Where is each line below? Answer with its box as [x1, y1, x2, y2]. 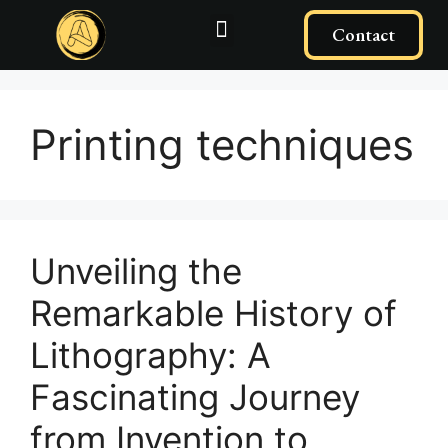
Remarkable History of [30, 292, 397, 334]
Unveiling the [30, 250, 242, 292]
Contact [331, 23, 395, 46]
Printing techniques [30, 119, 414, 170]
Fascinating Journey [30, 376, 360, 418]
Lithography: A [30, 334, 271, 376]
